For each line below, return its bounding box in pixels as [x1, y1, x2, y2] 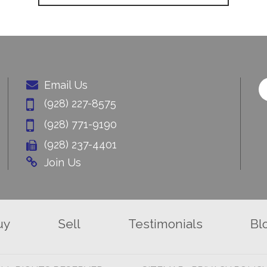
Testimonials [128, 216, 203, 231]
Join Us [44, 156, 81, 169]
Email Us [44, 79, 88, 91]
